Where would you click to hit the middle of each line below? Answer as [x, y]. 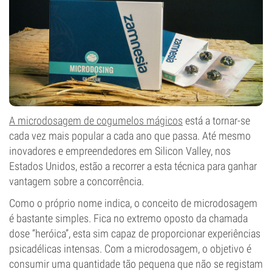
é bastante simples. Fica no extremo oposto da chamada [128, 218]
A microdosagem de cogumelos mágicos [96, 121]
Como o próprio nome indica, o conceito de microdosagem [133, 203]
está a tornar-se [216, 121]
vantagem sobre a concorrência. [76, 181]
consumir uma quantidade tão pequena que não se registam [136, 264]
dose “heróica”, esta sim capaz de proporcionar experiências [135, 233]
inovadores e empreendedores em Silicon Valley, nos [120, 151]
